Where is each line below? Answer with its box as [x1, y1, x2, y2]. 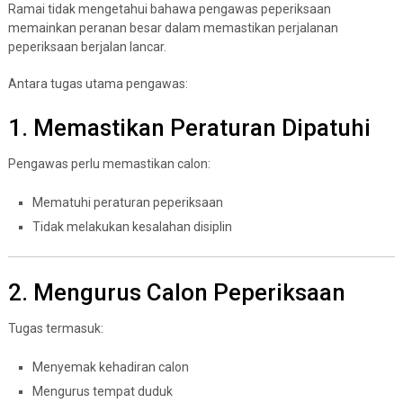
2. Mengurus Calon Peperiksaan [7, 278, 345, 306]
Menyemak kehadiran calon [31, 359, 189, 374]
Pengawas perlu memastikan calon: [7, 156, 210, 171]
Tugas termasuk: [7, 320, 103, 336]
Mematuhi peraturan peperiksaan [31, 194, 223, 210]
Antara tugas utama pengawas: [7, 76, 188, 91]
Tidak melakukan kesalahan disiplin [31, 219, 232, 234]
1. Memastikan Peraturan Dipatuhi [7, 113, 371, 141]
